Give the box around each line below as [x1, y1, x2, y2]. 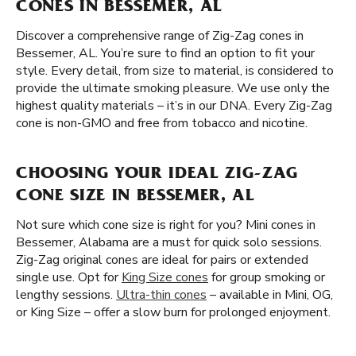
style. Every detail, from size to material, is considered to [16, 62, 334, 79]
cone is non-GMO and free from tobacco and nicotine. [16, 114, 308, 132]
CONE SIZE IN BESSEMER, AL [16, 188, 255, 206]
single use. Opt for [16, 269, 122, 286]
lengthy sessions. [16, 286, 116, 304]
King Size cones [122, 269, 208, 286]
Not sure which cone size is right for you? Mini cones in [16, 216, 315, 234]
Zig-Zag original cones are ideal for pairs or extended [16, 251, 308, 269]
